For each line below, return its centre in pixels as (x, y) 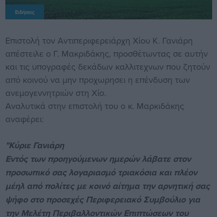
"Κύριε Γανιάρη (34, 145)
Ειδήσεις (24, 12)
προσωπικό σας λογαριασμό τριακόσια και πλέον (101, 172)
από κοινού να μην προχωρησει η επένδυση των (97, 79)
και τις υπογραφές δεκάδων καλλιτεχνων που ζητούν (108, 66)
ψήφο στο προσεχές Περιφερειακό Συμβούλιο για (102, 199)
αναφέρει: (24, 119)
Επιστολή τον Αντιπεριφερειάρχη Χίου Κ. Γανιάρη (99, 40)
